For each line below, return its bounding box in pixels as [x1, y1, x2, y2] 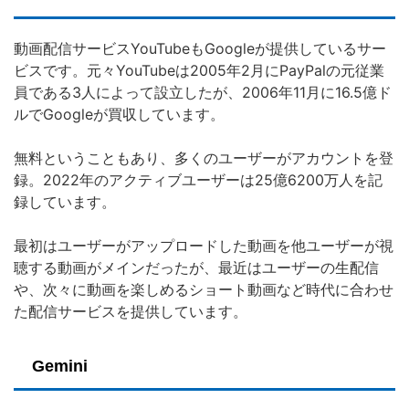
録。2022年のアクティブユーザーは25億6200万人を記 [14, 171, 383, 190]
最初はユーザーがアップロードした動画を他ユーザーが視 [14, 236, 393, 256]
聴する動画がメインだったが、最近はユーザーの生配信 [14, 258, 379, 278]
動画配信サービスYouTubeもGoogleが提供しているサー [14, 39, 386, 58]
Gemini [32, 357, 88, 376]
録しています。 [14, 193, 116, 212]
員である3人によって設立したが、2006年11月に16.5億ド [14, 83, 392, 102]
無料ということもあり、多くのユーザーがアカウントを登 [14, 149, 393, 168]
